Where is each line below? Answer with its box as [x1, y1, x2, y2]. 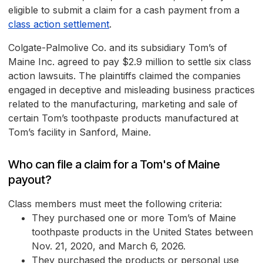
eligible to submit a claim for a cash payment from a [8, 4, 240, 16]
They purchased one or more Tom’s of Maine [32, 212, 236, 224]
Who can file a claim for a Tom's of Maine [8, 157, 220, 172]
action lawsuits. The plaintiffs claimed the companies [8, 70, 241, 82]
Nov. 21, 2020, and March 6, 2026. [32, 240, 186, 252]
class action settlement [8, 18, 109, 31]
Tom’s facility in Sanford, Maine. [8, 126, 151, 139]
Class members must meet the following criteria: [8, 198, 222, 210]
